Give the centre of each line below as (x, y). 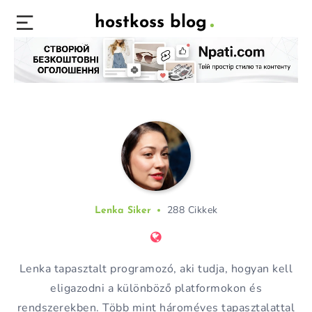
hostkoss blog (151, 23)
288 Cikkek (191, 210)
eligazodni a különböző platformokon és (156, 288)
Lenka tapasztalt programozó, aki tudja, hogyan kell (156, 268)
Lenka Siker (123, 210)
